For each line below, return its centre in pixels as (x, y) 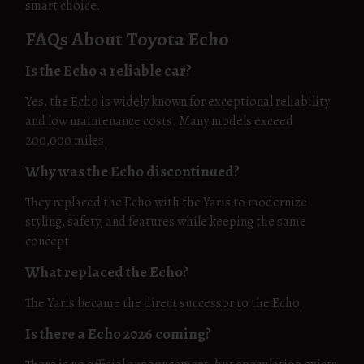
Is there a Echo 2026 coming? (118, 334)
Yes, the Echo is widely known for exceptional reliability (178, 102)
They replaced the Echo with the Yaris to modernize (166, 202)
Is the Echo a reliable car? (108, 70)
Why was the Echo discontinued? (132, 171)
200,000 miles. (67, 141)
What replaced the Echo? (107, 272)
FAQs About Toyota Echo (127, 39)
